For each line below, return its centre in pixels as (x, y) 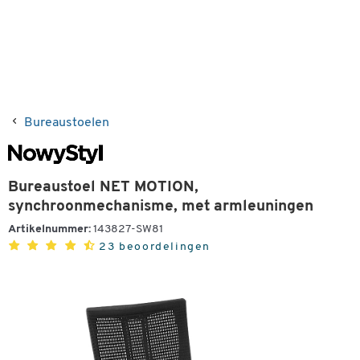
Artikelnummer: (49, 229)
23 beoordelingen (155, 247)
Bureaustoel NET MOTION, (103, 188)
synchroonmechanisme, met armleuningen (161, 207)
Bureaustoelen (67, 123)
